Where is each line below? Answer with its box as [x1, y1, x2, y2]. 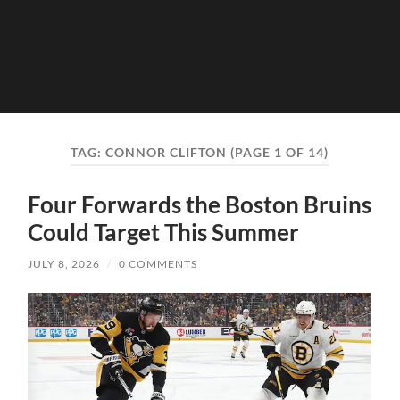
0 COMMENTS [119, 257, 198, 271]
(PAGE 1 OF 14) [230, 145, 329, 160]
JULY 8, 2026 [28, 257, 101, 271]
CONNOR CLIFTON [105, 145, 228, 160]
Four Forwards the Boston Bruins [28, 190, 372, 220]
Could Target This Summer [28, 218, 300, 247]
